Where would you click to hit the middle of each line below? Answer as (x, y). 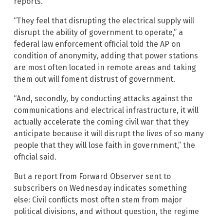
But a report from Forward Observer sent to (92, 176)
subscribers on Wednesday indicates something (100, 188)
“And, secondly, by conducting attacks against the (103, 98)
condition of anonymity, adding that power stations (106, 55)
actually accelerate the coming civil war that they (101, 122)
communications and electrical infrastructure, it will (106, 110)
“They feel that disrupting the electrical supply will (104, 20)
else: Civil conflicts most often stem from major (98, 200)
